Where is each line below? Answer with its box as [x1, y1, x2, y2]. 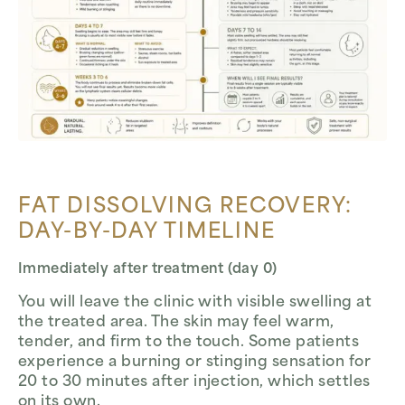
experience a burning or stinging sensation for [18, 355, 372, 371]
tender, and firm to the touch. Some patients [18, 335, 360, 351]
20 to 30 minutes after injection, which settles [18, 375, 371, 391]
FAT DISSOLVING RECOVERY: [18, 196, 353, 218]
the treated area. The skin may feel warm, [18, 316, 334, 331]
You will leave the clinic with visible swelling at [18, 296, 372, 311]
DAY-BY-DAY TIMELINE [18, 221, 276, 243]
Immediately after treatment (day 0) [18, 263, 278, 278]
